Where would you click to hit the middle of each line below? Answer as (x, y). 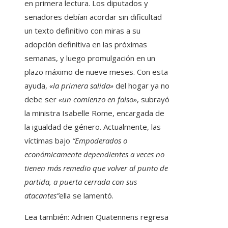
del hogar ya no (141, 86)
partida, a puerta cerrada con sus (81, 182)
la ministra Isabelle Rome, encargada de (94, 113)
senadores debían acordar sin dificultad (93, 17)
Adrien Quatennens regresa (119, 217)
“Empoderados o (100, 141)
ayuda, (37, 86)
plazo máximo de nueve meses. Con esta (96, 72)
